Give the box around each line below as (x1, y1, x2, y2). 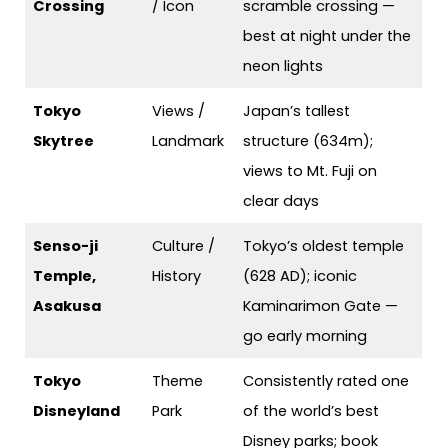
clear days (243, 191, 320, 212)
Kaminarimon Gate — (243, 296, 399, 317)
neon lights (243, 56, 324, 77)
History (152, 266, 202, 287)
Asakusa (33, 296, 102, 317)
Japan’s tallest (243, 101, 351, 122)
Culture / (152, 236, 216, 257)
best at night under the (243, 26, 412, 47)
